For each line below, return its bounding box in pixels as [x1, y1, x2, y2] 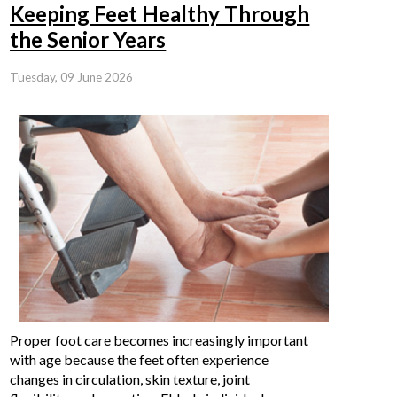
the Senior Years [10, 27, 167, 53]
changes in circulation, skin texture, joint [10, 370, 251, 388]
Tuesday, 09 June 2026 [10, 70, 134, 85]
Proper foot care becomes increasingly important [10, 331, 309, 349]
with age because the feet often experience [10, 351, 269, 369]
